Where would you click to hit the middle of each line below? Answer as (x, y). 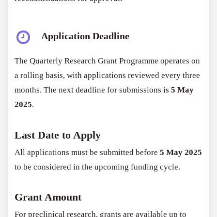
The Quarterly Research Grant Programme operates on (108, 61)
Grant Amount (48, 197)
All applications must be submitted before (87, 152)
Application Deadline (85, 36)
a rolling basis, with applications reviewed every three (108, 76)
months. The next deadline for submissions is (93, 90)
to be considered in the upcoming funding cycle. (98, 167)
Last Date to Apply (58, 135)
